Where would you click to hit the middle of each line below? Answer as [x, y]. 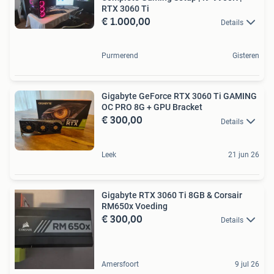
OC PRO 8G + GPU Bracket [152, 107]
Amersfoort [120, 264]
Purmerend [120, 56]
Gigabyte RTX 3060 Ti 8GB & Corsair [172, 195]
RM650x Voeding [135, 206]
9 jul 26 [247, 264]
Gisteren [246, 56]
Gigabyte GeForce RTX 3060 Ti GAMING [179, 96]
